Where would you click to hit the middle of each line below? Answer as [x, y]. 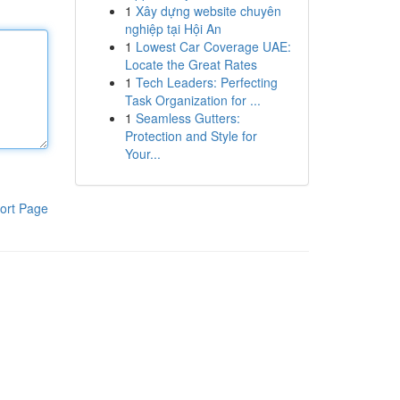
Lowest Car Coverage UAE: [213, 46]
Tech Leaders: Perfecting [206, 82]
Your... [142, 154]
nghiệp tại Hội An [173, 29]
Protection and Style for [191, 136]
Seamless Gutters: [187, 118]
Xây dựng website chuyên [208, 11]
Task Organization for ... [192, 100]
